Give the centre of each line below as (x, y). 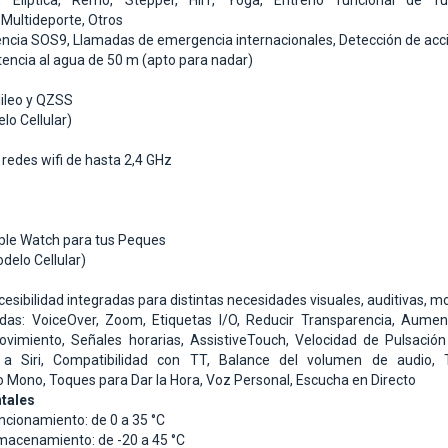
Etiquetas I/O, (199, 320)
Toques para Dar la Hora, (127, 380)
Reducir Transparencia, (323, 320)
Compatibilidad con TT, (136, 360)
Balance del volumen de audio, (331, 360)
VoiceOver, (68, 320)
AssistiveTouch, (242, 340)
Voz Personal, (251, 380)
